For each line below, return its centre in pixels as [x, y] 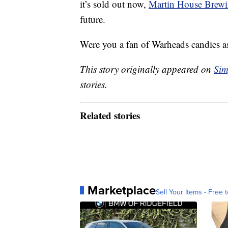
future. [93, 19]
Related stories [110, 115]
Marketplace [122, 190]
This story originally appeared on [147, 69]
